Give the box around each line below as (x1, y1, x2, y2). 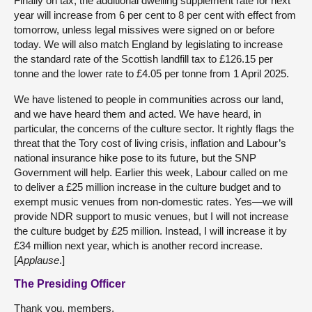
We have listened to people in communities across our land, (14, 93, 283, 105)
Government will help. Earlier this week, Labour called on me (14, 166, 288, 178)
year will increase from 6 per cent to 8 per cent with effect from (14, 8, 296, 21)
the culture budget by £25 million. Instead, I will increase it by (14, 224, 287, 237)
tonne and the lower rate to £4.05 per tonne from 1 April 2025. (14, 67, 289, 79)
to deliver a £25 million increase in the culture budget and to (14, 180, 281, 193)
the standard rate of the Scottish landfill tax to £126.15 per (14, 52, 273, 65)
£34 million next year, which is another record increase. (14, 239, 263, 251)
